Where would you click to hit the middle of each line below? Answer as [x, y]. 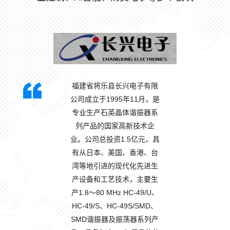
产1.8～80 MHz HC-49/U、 [115, 193]
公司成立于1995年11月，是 [115, 99]
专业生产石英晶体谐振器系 [115, 113]
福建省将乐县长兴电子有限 [115, 86]
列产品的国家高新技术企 [115, 126]
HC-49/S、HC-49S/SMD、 [115, 206]
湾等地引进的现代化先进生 [115, 166]
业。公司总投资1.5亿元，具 [115, 139]
